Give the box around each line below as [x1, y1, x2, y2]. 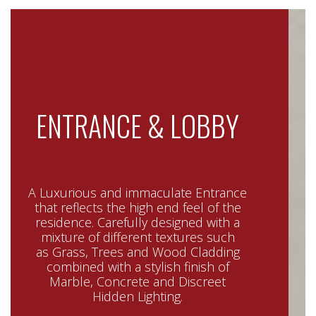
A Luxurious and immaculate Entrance [28, 184, 247, 201]
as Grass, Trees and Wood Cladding [35, 243, 240, 260]
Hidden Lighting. [92, 288, 183, 305]
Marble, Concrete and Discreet [49, 273, 226, 290]
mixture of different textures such [40, 229, 235, 245]
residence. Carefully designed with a [35, 214, 240, 231]
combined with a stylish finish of [46, 258, 229, 275]
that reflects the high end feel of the [34, 199, 241, 216]
